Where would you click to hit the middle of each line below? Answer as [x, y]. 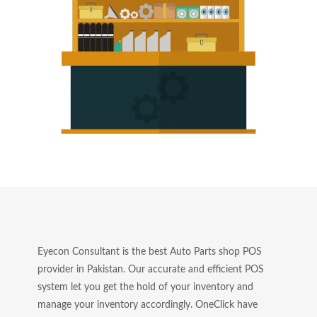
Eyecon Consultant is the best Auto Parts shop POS [149, 252]
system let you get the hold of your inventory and [145, 287]
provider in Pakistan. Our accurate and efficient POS [150, 270]
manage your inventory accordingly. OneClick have [147, 305]
